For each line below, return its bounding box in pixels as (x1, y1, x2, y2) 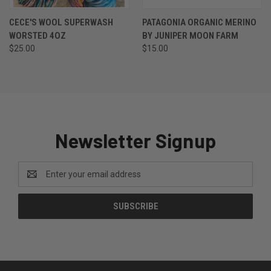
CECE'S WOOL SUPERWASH (9, 16, 113, 28)
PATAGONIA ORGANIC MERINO (142, 16, 256, 28)
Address (18, 175, 50, 185)
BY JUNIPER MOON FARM (142, 30, 238, 41)
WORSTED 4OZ (9, 30, 66, 41)
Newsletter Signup (54, 128, 217, 152)
